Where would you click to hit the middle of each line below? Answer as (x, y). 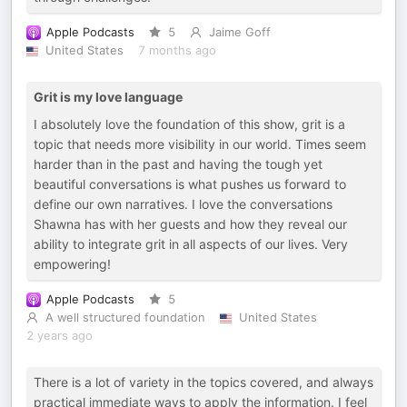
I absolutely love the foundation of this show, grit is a (189, 124)
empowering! (72, 264)
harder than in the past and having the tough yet (178, 164)
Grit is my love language (108, 97)
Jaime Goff (239, 32)
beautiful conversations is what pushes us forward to (190, 184)
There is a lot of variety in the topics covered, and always (203, 382)
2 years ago (60, 336)
